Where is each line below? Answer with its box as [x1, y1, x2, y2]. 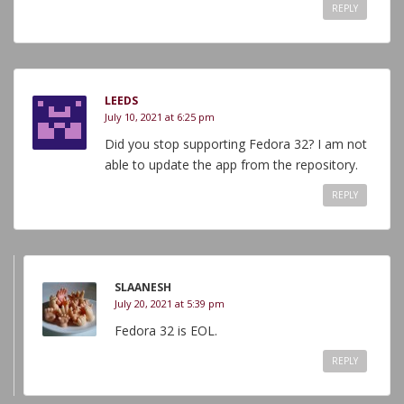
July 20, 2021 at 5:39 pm [115, 297, 225, 310]
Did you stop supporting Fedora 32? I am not [105, 135, 367, 152]
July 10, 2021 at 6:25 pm [105, 110, 215, 124]
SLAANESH [115, 280, 171, 295]
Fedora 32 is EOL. [115, 322, 217, 339]
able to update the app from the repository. [105, 156, 358, 173]
